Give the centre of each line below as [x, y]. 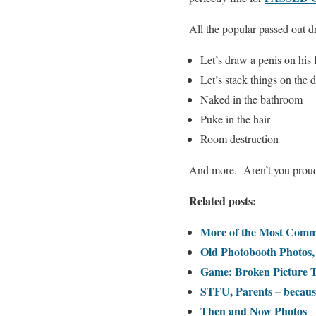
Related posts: [223, 201]
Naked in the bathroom [251, 99]
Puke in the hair [235, 119]
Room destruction [239, 139]
